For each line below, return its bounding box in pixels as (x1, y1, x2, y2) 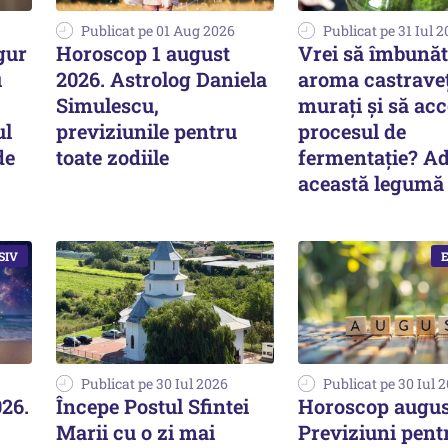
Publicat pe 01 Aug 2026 (81, 21, 235, 41)
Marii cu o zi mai (56, 419, 215, 445)
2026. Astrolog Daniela (56, 66, 267, 93)
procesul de (298, 118, 406, 145)
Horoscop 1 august (56, 40, 230, 67)
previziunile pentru (56, 118, 237, 145)
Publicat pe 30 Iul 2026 (81, 374, 228, 393)
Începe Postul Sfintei (56, 393, 249, 419)
